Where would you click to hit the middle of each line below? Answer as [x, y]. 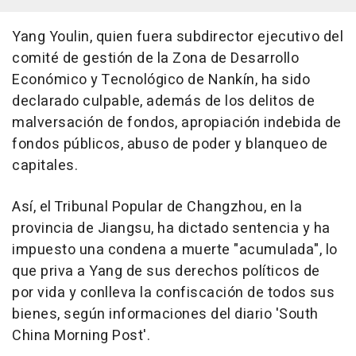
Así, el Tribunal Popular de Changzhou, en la [157, 207]
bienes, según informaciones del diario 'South [165, 315]
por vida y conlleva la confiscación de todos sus [173, 293]
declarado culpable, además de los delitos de [163, 102]
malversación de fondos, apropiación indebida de [177, 123]
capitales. [45, 166]
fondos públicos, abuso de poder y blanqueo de [170, 145]
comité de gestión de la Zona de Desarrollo [155, 59]
